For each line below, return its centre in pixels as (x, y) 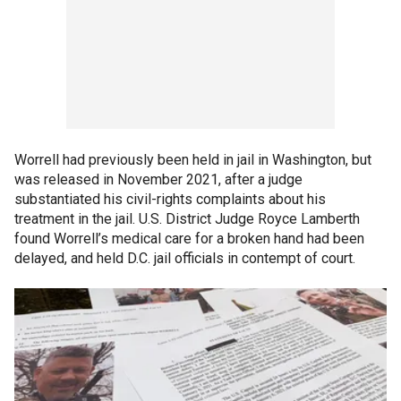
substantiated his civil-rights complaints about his (170, 199)
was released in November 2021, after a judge (158, 179)
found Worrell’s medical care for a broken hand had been (189, 239)
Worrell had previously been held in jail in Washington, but (193, 160)
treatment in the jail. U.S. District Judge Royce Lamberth (187, 219)
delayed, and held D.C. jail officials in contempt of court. (185, 258)
